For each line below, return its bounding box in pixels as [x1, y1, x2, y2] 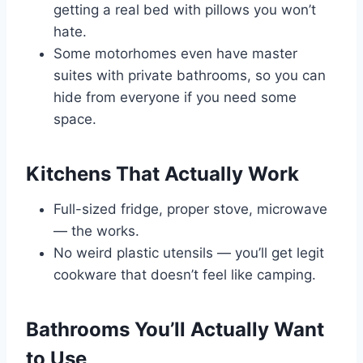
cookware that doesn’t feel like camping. [53, 267, 316, 284]
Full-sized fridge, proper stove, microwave [53, 201, 327, 218]
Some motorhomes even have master [53, 45, 297, 62]
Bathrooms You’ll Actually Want [26, 318, 324, 342]
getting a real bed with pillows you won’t [53, 2, 316, 19]
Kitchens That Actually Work [26, 162, 299, 186]
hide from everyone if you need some [53, 89, 297, 106]
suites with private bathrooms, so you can [53, 67, 326, 84]
